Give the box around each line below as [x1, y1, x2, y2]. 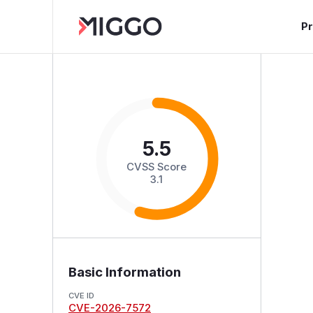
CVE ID [68, 290, 94, 300]
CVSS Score [126, 160, 187, 173]
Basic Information [68, 263, 181, 280]
